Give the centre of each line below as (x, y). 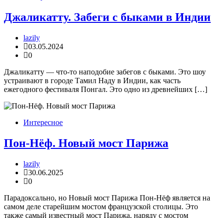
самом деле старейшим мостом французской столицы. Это (101, 207)
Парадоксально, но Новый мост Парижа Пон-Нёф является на (107, 198)
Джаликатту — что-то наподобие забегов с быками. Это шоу (105, 72)
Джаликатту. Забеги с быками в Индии (107, 17)
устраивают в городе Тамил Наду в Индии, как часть (92, 81)
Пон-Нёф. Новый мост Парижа (86, 143)
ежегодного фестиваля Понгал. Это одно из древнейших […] (106, 90)
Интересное (43, 123)
